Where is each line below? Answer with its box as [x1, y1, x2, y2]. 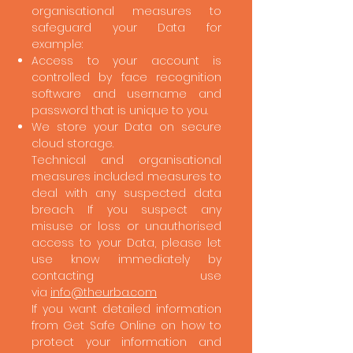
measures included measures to [32, 169, 221, 184]
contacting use [32, 268, 221, 284]
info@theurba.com [50, 284, 157, 300]
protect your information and [32, 334, 221, 350]
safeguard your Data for [32, 20, 221, 35]
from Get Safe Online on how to [32, 318, 221, 333]
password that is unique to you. [32, 102, 208, 118]
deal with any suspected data [32, 185, 221, 201]
